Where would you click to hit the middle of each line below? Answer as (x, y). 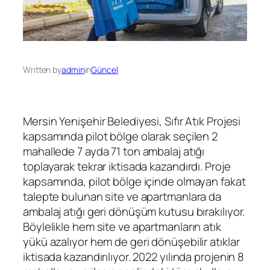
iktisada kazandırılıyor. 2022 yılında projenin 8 (134, 257)
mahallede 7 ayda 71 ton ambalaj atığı (114, 152)
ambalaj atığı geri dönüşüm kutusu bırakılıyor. (134, 212)
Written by (42, 70)
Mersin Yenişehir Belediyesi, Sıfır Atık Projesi (132, 121)
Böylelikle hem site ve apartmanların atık (122, 227)
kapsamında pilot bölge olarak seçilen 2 (121, 137)
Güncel (105, 70)
